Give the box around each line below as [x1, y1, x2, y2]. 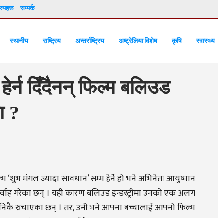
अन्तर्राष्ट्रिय [75, 37, 104, 45]
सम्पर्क [20, 4, 35, 12]
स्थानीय [10, 37, 28, 45]
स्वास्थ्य [196, 37, 215, 45]
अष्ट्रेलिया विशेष [119, 37, 157, 45]
